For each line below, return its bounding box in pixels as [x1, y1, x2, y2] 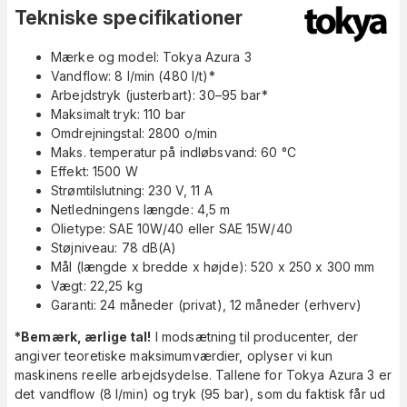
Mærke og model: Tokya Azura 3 [51, 49, 252, 65]
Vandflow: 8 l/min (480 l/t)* [51, 68, 215, 84]
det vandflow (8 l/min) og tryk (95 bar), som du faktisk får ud [15, 386, 386, 402]
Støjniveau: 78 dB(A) [51, 240, 177, 256]
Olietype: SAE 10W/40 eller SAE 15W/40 [51, 221, 293, 237]
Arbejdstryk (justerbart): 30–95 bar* [51, 87, 268, 104]
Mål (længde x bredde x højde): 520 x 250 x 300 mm [51, 259, 375, 275]
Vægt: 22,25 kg [51, 278, 143, 294]
